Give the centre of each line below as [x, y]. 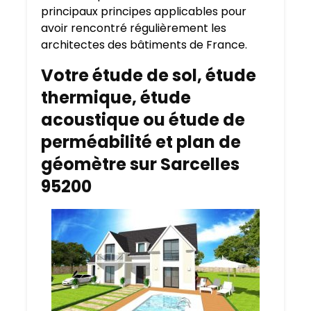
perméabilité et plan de [141, 142]
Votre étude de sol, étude [149, 76]
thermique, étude [116, 98]
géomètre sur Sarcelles [140, 165]
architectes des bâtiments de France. [144, 45]
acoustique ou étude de [143, 120]
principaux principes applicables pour [144, 12]
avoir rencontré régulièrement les [134, 28]
